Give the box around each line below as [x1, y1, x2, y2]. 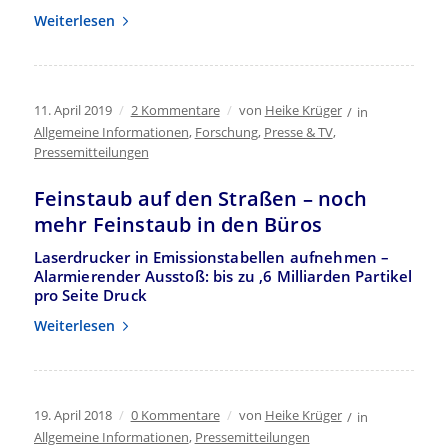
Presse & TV [263, 122, 333, 141]
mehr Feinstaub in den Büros [33, 210, 322, 238]
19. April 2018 [33, 405, 112, 424]
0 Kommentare [130, 405, 220, 424]
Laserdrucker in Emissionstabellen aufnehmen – [33, 246, 390, 267]
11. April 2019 [33, 100, 112, 119]
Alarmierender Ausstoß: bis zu [33, 265, 260, 286]
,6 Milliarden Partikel [259, 265, 413, 286]
